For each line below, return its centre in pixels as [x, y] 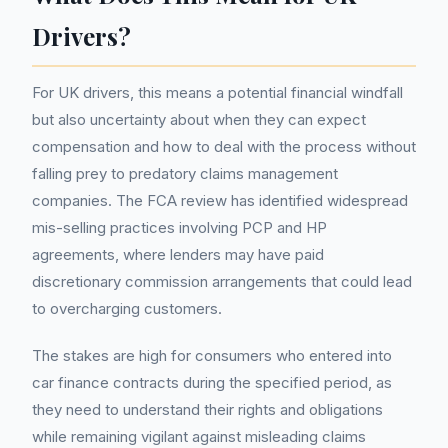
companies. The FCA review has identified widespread [220, 200]
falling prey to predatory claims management [185, 173]
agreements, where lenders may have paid [178, 254]
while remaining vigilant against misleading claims [199, 436]
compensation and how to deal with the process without [224, 146]
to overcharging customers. [127, 308]
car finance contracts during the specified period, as [212, 382]
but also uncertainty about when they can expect [199, 119]
